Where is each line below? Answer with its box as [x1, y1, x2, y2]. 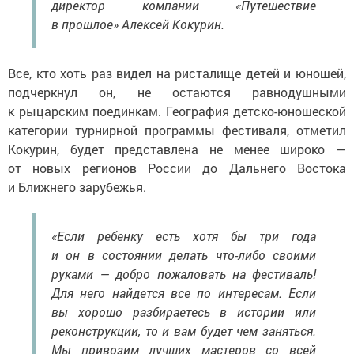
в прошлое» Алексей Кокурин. [51, 16, 224, 33]
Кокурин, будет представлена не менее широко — [8, 141, 346, 158]
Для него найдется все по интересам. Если [51, 284, 316, 302]
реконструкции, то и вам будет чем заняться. [51, 322, 316, 340]
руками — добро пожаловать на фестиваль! [51, 265, 316, 283]
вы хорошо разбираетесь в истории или [51, 303, 316, 321]
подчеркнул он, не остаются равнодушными [8, 84, 346, 101]
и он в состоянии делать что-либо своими [51, 247, 316, 264]
